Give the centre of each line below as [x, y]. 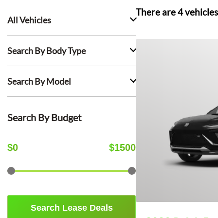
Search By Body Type [46, 51]
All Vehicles [29, 20]
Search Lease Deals [72, 208]
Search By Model [39, 81]
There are [157, 12]
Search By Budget [44, 117]
